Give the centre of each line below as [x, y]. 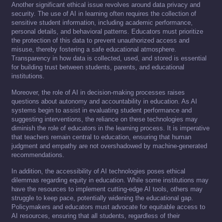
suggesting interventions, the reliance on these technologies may [105, 119]
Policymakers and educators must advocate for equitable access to [108, 207]
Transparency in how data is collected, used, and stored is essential [109, 58]
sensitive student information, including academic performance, [102, 23]
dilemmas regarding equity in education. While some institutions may [110, 180]
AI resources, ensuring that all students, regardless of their [96, 216]
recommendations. [38, 155]
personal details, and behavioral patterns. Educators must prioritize [107, 32]
